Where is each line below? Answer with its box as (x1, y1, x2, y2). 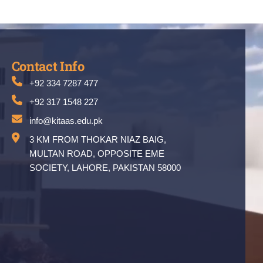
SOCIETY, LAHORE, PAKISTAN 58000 (29, 163, 181, 173)
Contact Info (11, 58, 85, 75)
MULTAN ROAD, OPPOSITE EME (29, 149, 164, 159)
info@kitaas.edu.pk (29, 116, 103, 126)
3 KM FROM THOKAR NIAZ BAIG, (29, 134, 166, 145)
